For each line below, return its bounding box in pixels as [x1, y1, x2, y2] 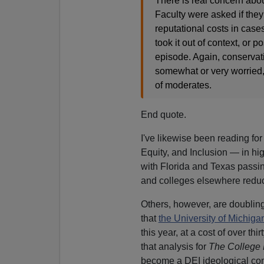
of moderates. [154, 80, 212, 90]
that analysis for [140, 241, 209, 252]
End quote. [140, 109, 186, 120]
